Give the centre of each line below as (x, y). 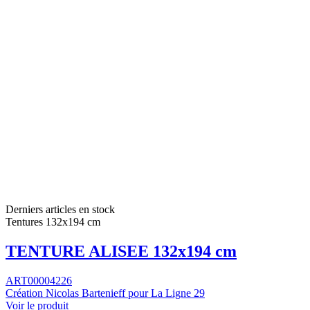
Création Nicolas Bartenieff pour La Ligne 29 (105, 293)
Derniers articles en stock (60, 209)
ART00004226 (39, 280)
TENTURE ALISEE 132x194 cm (121, 251)
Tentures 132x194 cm (53, 221)
